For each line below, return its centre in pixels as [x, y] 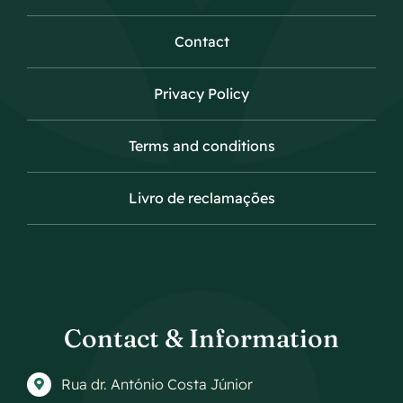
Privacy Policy [201, 93]
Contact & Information [201, 338]
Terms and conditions [201, 145]
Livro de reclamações [201, 197]
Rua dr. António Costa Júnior [157, 384]
